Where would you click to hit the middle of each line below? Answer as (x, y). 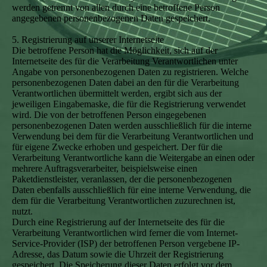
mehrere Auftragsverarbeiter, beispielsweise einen (105, 168)
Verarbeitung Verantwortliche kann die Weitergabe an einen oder (133, 158)
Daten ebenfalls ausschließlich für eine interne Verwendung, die (131, 190)
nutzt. (22, 211)
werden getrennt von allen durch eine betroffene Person (116, 7)
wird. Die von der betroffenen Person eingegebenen (109, 115)
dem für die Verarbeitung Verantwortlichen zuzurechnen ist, (124, 201)
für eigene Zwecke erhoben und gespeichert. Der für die (117, 147)
